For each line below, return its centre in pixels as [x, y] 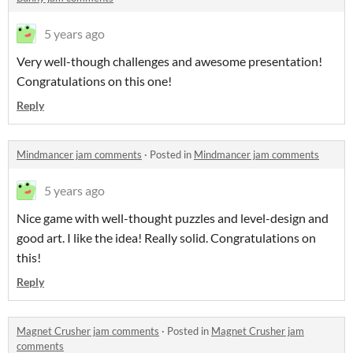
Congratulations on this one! [94, 80]
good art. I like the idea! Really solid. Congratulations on [166, 237]
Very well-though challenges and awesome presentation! [169, 61]
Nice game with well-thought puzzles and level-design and [173, 217]
